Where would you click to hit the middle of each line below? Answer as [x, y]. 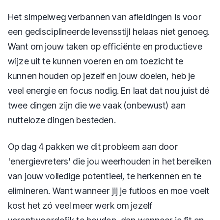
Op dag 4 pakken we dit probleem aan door [93, 147]
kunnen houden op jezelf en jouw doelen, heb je [102, 76]
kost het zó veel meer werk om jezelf [80, 206]
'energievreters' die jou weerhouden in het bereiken [110, 161]
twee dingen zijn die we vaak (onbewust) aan [97, 105]
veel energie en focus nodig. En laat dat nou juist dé [109, 91]
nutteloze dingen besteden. [62, 120]
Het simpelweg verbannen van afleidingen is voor [105, 17]
